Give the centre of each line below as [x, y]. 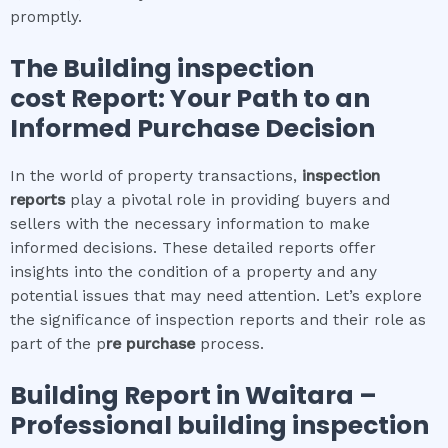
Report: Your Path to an [218, 99]
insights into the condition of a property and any [193, 272]
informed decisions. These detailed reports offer [193, 248]
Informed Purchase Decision [192, 129]
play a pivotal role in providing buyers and [227, 200]
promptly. [46, 17]
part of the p [58, 344]
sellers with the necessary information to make [190, 224]
